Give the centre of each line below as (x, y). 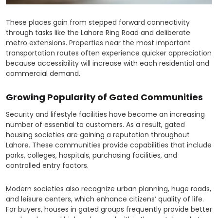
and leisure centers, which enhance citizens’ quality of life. (105, 199)
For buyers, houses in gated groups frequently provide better (109, 209)
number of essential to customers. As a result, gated (95, 125)
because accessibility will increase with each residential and (108, 64)
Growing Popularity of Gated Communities (104, 97)
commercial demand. (43, 74)
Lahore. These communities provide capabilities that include (109, 145)
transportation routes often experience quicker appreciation (109, 53)
